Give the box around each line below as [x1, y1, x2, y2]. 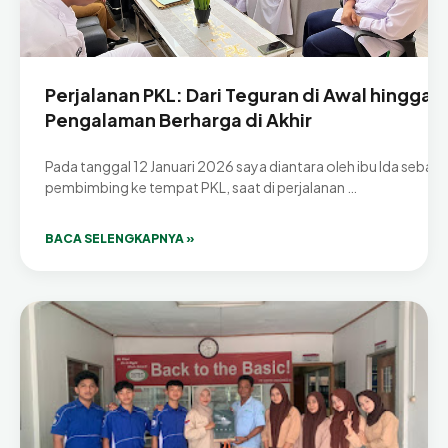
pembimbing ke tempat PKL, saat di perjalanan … [45, 178, 357, 197]
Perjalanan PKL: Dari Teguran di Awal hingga [45, 83, 432, 107]
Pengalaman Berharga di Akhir [45, 108, 312, 132]
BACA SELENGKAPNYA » [45, 231, 195, 247]
